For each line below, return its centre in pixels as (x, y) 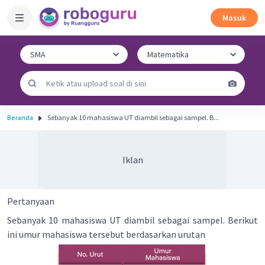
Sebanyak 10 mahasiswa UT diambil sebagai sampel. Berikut (132, 220)
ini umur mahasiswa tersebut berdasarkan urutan (106, 234)
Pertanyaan (31, 201)
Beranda (20, 117)
